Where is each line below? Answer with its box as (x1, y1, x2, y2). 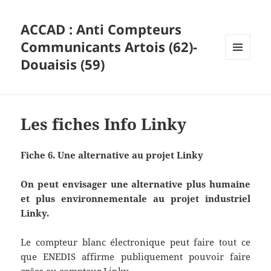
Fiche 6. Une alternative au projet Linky (21, 149, 204, 162)
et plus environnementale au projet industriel (21, 192, 250, 205)
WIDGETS (225, 79, 260, 90)
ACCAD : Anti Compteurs (21, 20, 182, 39)
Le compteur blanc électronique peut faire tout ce (21, 236, 250, 249)
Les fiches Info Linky (21, 113, 187, 135)
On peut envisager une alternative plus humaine (21, 178, 250, 191)
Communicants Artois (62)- (21, 38, 198, 56)
